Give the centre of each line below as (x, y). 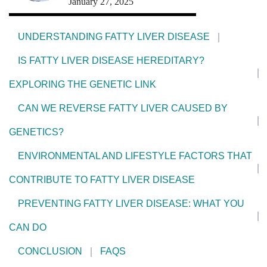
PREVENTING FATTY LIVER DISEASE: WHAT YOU (131, 203)
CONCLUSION (50, 251)
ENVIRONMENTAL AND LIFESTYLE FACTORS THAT (135, 156)
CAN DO (28, 227)
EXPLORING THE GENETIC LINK (83, 84)
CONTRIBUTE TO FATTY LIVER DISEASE (102, 179)
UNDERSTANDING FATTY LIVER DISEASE (114, 36)
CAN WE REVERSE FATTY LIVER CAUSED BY (123, 108)
